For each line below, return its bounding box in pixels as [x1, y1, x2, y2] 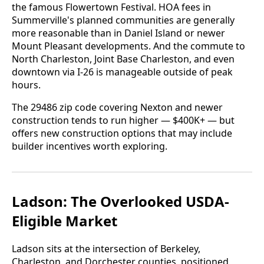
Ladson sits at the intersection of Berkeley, [12, 242, 200, 256]
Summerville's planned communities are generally [12, 14, 235, 27]
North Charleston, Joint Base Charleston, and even [12, 52, 235, 66]
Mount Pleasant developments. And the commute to [12, 39, 245, 53]
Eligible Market [12, 211, 117, 231]
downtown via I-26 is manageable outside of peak [12, 65, 233, 79]
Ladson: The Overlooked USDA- [12, 192, 229, 212]
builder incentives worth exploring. [12, 140, 167, 153]
